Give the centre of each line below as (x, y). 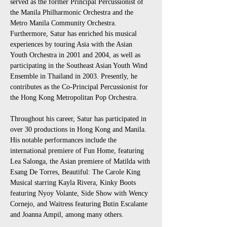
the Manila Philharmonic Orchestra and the (73, 12)
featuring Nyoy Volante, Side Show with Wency (80, 193)
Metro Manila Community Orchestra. (64, 23)
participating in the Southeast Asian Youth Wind (80, 66)
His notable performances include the (64, 140)
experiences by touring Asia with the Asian (72, 44)
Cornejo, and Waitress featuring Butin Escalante (80, 204)
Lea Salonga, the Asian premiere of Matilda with (81, 161)
